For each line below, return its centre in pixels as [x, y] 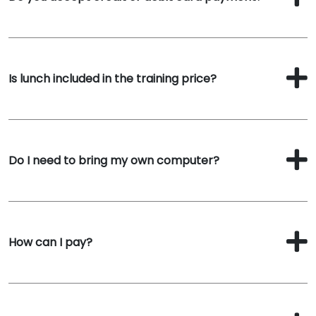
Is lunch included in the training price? [113, 79]
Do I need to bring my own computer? [114, 160]
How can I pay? [50, 242]
